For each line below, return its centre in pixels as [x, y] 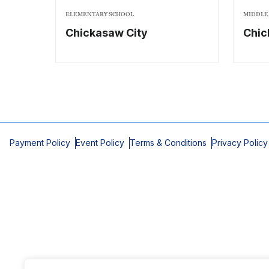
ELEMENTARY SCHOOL [100, 14]
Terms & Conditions [168, 143]
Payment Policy [40, 143]
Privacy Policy [240, 143]
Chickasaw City [107, 33]
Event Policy [100, 143]
